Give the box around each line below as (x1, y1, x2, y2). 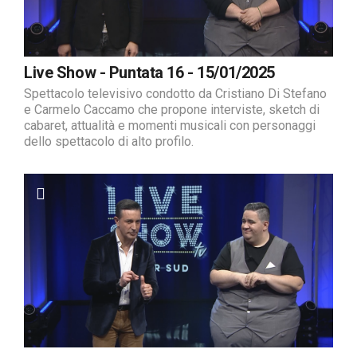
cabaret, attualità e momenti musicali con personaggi (24, 117, 316, 133)
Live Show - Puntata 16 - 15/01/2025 (24, 62, 275, 82)
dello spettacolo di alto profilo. (24, 133, 194, 149)
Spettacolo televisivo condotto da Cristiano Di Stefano (24, 85, 327, 101)
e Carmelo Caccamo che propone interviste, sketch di (24, 101, 320, 117)
